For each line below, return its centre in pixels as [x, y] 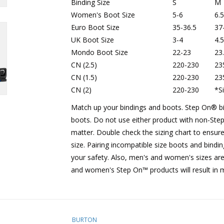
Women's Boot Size [103, 15]
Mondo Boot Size [99, 52]
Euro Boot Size [95, 27]
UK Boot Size [92, 40]
